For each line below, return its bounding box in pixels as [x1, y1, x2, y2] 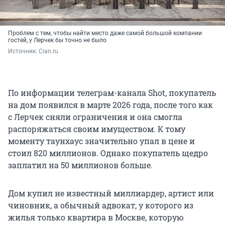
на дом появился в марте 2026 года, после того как [8, 99, 213, 110]
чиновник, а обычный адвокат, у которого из [8, 200, 193, 211]
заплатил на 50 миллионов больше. [8, 160, 153, 171]
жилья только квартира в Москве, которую [8, 212, 184, 223]
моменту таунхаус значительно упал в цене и [8, 136, 195, 147]
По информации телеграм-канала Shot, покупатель [8, 87, 216, 98]
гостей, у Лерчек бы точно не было [8, 37, 106, 44]
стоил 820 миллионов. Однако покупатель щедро [8, 148, 208, 159]
